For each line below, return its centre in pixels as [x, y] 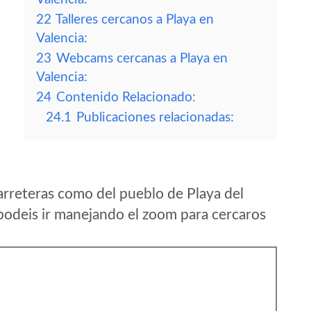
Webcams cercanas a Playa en [142, 59]
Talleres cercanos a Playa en [135, 20]
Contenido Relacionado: [126, 98]
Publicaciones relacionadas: [155, 118]
